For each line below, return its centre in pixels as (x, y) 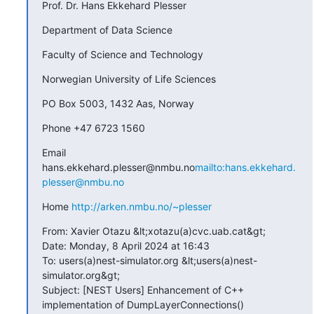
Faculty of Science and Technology (122, 54)
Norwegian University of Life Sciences (129, 78)
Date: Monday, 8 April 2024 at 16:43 (125, 245)
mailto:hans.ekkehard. (245, 167)
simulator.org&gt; (81, 275)
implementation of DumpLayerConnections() (143, 304)
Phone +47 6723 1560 (93, 128)
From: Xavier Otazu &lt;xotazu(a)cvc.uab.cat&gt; (153, 231)
